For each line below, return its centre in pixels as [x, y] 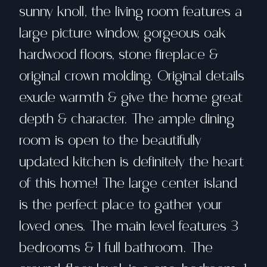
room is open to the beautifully [110, 140]
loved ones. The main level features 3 [129, 226]
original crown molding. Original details [132, 76]
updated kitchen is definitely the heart [131, 162]
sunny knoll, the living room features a [131, 12]
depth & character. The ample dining [127, 119]
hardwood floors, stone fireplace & [119, 55]
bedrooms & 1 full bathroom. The [116, 248]
